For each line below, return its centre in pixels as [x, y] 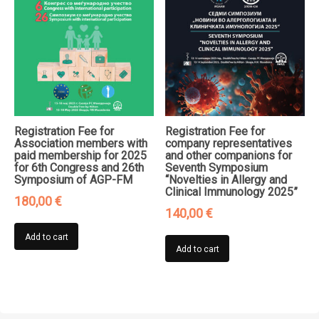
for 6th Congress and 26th [79, 168]
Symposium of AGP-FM [73, 180]
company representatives [229, 144]
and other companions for [229, 156]
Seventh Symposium [217, 168]
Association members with [81, 144]
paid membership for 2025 [80, 156]
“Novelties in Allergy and [226, 180]
